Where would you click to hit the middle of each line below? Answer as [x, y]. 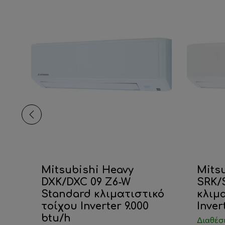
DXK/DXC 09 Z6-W [86, 182]
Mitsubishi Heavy [88, 170]
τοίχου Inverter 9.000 [95, 206]
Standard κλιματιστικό [103, 194]
